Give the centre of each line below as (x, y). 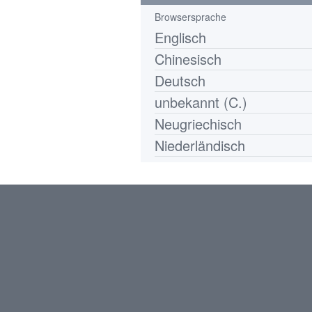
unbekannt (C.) (201, 102)
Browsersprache (190, 17)
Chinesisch (188, 59)
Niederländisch (200, 145)
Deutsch (180, 80)
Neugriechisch (198, 124)
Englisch (180, 37)
